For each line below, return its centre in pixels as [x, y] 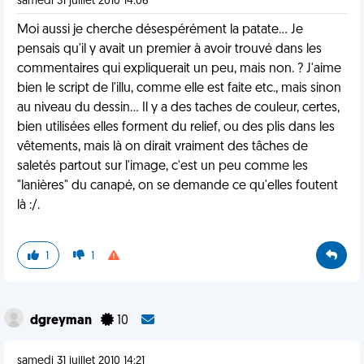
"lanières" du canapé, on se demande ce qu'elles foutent [178, 186]
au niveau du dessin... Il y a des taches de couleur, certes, [178, 108]
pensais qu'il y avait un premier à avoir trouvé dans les [169, 50]
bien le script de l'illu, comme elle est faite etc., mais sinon [179, 89]
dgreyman [62, 321]
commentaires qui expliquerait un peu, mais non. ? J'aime [179, 69]
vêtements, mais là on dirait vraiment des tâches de [162, 147]
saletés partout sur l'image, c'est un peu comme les [162, 167]
